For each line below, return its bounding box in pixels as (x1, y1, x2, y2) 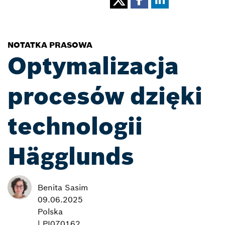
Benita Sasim (38, 182, 88, 192)
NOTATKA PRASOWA (8, 39, 92, 50)
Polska (38, 206, 63, 216)
